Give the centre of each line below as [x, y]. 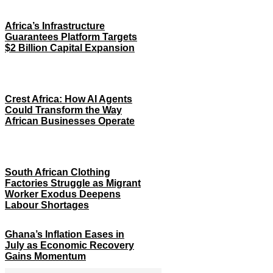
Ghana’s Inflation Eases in [65, 235]
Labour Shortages [47, 205]
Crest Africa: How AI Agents [69, 99]
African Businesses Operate [70, 121]
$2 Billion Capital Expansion [70, 48]
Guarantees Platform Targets [71, 37]
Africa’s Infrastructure [55, 26]
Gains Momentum [45, 257]
